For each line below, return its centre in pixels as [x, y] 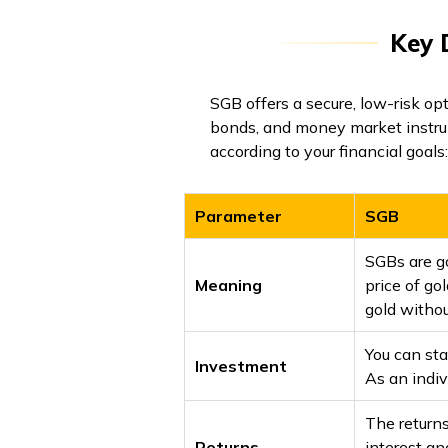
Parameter [238, 216]
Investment [241, 366]
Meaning [228, 285]
